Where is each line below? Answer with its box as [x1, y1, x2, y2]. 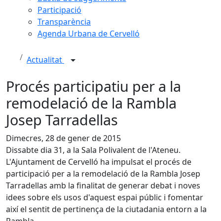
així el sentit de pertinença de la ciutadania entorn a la [6, 204, 207, 215]
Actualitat [27, 54, 64, 66]
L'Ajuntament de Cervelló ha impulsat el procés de [6, 156, 191, 167]
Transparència [37, 16, 91, 27]
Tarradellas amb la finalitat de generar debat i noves [6, 180, 200, 191]
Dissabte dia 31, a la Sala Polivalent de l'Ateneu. [6, 145, 181, 155]
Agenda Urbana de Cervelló [37, 28, 140, 39]
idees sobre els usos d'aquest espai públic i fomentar [6, 192, 203, 203]
